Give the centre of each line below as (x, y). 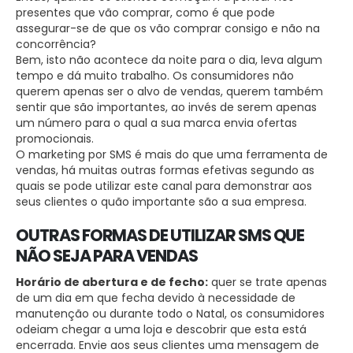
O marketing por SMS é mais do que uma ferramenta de (172, 154)
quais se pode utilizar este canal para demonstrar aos (164, 186)
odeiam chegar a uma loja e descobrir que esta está (161, 329)
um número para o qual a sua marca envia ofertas (156, 123)
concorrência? (56, 44)
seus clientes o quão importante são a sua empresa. (161, 201)
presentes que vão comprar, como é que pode (145, 12)
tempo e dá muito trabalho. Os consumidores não (155, 75)
